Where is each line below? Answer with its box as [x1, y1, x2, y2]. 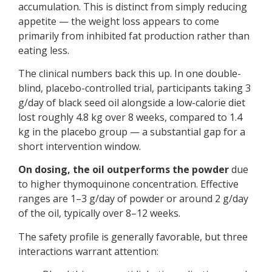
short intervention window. [18, 139, 141, 153]
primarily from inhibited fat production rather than [18, 29, 250, 42]
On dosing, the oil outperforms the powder [18, 163, 229, 177]
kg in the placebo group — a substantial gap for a [18, 124, 245, 138]
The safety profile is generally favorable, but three [18, 229, 248, 243]
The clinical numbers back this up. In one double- [18, 66, 241, 80]
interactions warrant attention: [18, 244, 158, 258]
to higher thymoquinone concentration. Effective [18, 177, 239, 191]
